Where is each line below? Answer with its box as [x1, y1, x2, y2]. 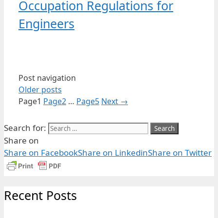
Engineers [18, 15, 74, 32]
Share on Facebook [4, 147, 78, 159]
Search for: [4, 122, 46, 134]
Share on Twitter [148, 147, 212, 159]
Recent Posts [4, 186, 77, 203]
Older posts [18, 84, 62, 95]
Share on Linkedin [78, 147, 148, 159]
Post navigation [18, 73, 76, 84]
